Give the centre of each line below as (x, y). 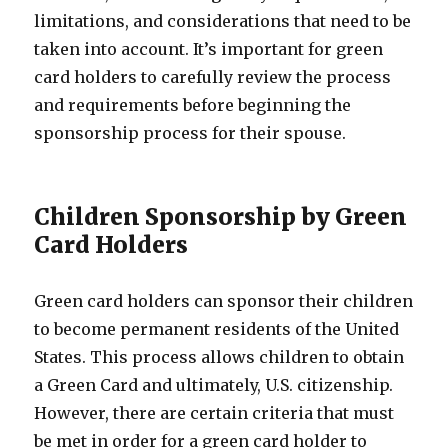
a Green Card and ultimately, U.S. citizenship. (214, 385)
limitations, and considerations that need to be (223, 21)
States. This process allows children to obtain (219, 357)
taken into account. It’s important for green (209, 49)
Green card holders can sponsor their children (224, 301)
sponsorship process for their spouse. (190, 133)
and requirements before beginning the (193, 105)
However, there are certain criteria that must (214, 413)
